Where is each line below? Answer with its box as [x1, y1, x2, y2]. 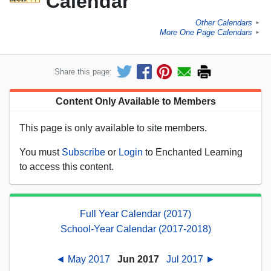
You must [19, 146, 62, 157]
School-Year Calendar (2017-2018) [60, 223, 211, 234]
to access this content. [19, 161, 114, 172]
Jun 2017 [117, 253, 159, 264]
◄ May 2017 [56, 253, 113, 264]
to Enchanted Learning [143, 146, 243, 157]
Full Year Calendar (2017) [80, 208, 191, 219]
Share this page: [54, 67, 112, 76]
